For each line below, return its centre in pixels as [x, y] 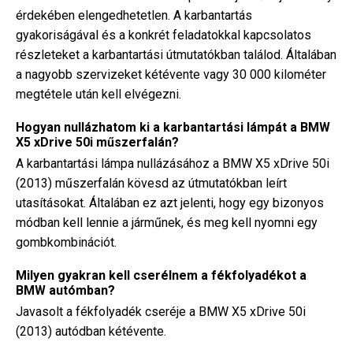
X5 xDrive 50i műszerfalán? [97, 142]
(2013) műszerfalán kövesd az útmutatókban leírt [151, 183]
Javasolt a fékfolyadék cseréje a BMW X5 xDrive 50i [161, 312]
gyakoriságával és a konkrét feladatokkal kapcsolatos [163, 35]
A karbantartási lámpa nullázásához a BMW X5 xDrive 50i [173, 163]
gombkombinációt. [66, 242]
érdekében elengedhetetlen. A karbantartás [134, 15]
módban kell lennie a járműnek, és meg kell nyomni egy [167, 223]
